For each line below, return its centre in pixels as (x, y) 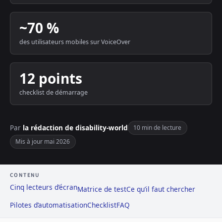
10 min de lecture (158, 127)
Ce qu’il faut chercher (161, 189)
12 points (51, 79)
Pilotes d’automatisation (49, 205)
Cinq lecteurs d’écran (44, 187)
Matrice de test (102, 189)
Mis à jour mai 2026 (43, 141)
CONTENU (25, 175)
